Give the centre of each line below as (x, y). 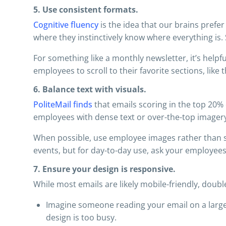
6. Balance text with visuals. (90, 89)
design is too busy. (81, 217)
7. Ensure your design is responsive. (104, 169)
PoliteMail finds (63, 104)
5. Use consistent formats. (86, 10)
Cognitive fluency (66, 25)
